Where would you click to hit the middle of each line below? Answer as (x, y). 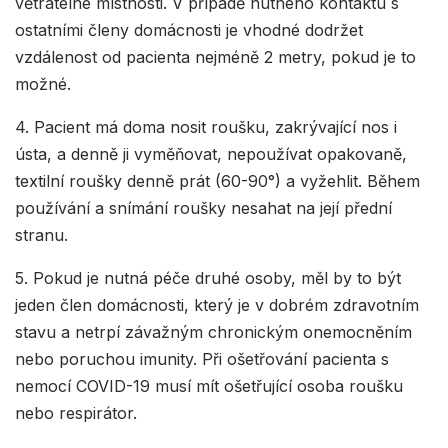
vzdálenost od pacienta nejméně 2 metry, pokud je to (215, 56)
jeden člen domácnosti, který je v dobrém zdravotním (217, 304)
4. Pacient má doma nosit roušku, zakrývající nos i (206, 126)
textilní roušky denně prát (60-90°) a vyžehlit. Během (217, 180)
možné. (43, 83)
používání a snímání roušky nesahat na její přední (203, 207)
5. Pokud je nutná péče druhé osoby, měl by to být (208, 277)
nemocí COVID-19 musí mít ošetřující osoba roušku (209, 385)
